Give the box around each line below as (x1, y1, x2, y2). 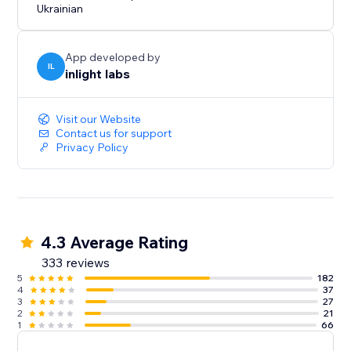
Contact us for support (56, 126, 172, 141)
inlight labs (65, 66, 131, 82)
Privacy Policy (56, 140, 129, 155)
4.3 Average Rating (41, 232, 189, 253)
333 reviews (42, 255, 110, 271)
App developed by (65, 50, 161, 65)
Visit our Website (56, 112, 142, 127)
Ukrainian (37, 2, 84, 16)
